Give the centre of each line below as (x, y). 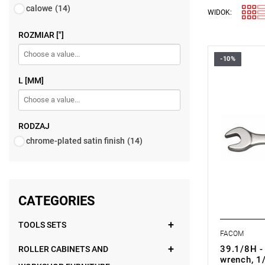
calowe (39, 8)
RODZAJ (34, 126)
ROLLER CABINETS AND (63, 249)
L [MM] (31, 80)
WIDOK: (220, 12)
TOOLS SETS (42, 225)
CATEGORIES (57, 201)
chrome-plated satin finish (75, 141)
